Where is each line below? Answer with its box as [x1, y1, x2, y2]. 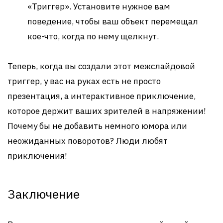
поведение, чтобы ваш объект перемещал [27, 16, 198, 27]
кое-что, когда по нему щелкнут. [27, 31, 159, 42]
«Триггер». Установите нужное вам [27, 1, 170, 12]
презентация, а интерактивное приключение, [7, 91, 196, 102]
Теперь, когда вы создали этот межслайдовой [7, 61, 195, 72]
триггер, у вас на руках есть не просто [7, 76, 161, 87]
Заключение [7, 186, 80, 202]
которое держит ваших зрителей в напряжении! [7, 106, 206, 116]
